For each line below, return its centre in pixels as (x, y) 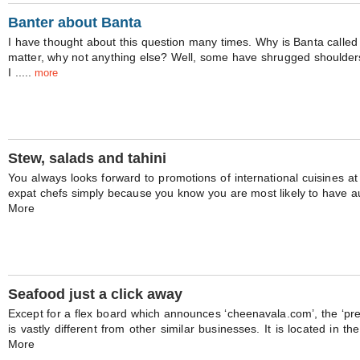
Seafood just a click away (95, 294)
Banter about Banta (75, 22)
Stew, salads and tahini (87, 158)
